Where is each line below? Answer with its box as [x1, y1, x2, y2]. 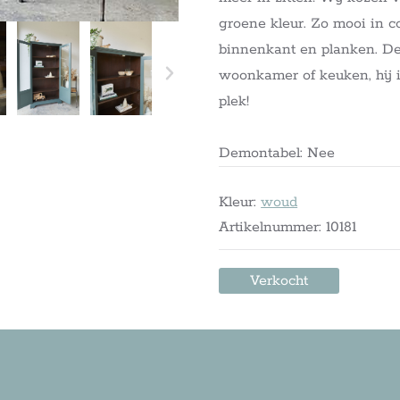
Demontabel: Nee [219, 144, 336, 163]
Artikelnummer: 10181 [219, 218, 357, 237]
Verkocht [250, 271, 309, 291]
